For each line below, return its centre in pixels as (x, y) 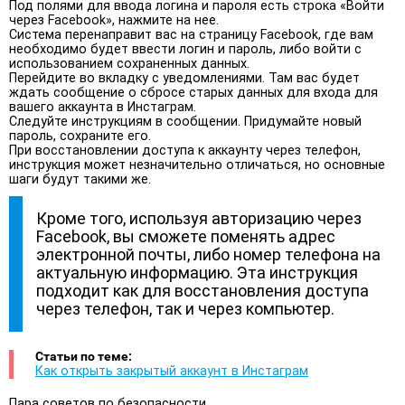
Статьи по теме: (84, 356)
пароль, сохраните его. (80, 136)
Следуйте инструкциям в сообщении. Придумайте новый (185, 121)
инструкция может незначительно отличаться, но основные (197, 165)
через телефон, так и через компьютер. (185, 308)
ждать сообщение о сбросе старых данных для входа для (193, 92)
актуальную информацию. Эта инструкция (197, 272)
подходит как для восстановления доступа (202, 290)
